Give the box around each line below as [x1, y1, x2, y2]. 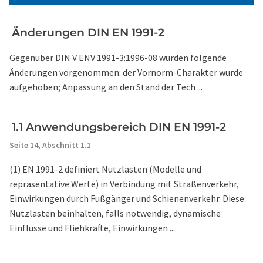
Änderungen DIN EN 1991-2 [12, 26, 164, 39]
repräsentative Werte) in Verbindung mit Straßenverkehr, [9, 178, 239, 190]
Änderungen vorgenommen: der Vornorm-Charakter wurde [9, 66, 243, 78]
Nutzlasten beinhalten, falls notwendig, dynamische [9, 207, 221, 219]
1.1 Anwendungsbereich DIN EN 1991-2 [12, 120, 226, 134]
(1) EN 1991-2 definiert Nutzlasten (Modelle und [9, 163, 201, 175]
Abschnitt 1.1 [42, 140, 91, 150]
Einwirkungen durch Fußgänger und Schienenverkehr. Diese [9, 193, 244, 204]
